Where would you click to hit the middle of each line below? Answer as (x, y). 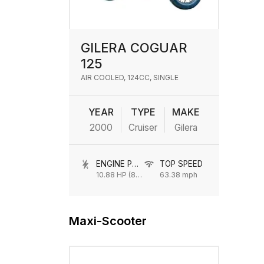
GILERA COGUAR (134, 48)
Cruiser (143, 128)
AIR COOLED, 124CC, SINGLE (130, 77)
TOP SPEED (181, 164)
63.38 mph (178, 175)
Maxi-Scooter (108, 221)
